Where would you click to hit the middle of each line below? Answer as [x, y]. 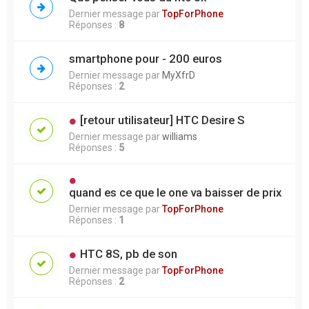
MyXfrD [179, 75]
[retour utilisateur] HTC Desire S [162, 120]
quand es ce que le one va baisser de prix [175, 192]
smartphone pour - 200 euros [146, 58]
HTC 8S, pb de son [128, 253]
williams [180, 136]
